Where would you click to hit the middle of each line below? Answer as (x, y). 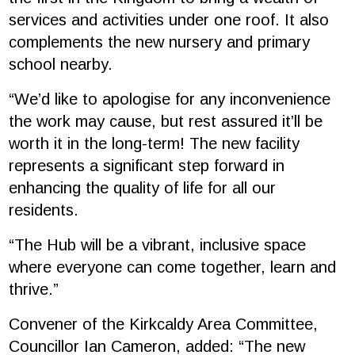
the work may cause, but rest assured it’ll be (166, 122)
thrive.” (36, 290)
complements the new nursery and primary (160, 42)
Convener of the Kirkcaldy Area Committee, (164, 324)
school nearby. (63, 65)
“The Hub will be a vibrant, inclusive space (158, 245)
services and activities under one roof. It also (169, 20)
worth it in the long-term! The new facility (155, 144)
